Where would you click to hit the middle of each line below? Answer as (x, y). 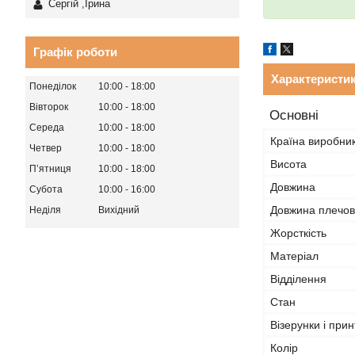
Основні (294, 115)
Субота (46, 190)
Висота (288, 164)
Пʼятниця (50, 169)
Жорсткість (298, 233)
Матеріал (294, 256)
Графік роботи (75, 52)
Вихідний (119, 210)
